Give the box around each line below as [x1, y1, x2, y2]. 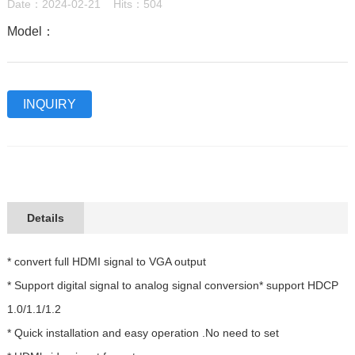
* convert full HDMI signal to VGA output [6, 255, 206, 269]
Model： [6, 25, 55, 39]
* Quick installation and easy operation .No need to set [6, 326, 279, 340]
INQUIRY [22, 97, 76, 112]
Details [26, 212, 64, 225]
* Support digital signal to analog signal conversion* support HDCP [6, 279, 338, 292]
